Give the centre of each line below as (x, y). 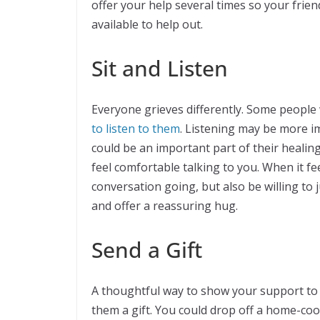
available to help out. (147, 25)
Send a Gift (147, 250)
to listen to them (136, 129)
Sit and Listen (160, 69)
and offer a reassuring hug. (165, 206)
